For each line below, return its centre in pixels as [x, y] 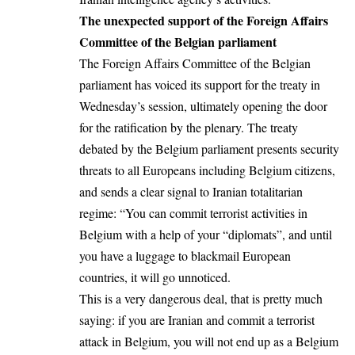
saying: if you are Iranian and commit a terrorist [197, 320]
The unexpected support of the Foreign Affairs [204, 21]
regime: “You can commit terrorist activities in [193, 213]
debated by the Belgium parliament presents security [209, 149]
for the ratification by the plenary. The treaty [189, 128]
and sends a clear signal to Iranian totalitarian [191, 192]
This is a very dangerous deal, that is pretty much [201, 299]
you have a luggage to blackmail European [187, 256]
